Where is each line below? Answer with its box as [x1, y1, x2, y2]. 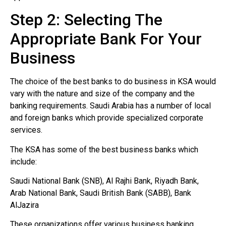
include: [10, 156, 37, 166]
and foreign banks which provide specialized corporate [10, 113, 203, 123]
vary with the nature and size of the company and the [10, 89, 195, 99]
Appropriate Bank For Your [10, 29, 202, 49]
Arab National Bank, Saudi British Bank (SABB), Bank [10, 188, 191, 198]
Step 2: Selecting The [10, 10, 162, 30]
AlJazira [10, 200, 39, 210]
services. [10, 125, 42, 135]
